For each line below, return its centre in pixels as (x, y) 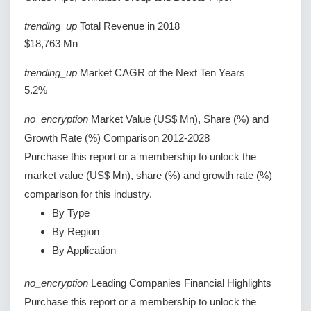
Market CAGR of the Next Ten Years (162, 73)
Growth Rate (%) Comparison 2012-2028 (117, 138)
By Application (84, 251)
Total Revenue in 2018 (130, 26)
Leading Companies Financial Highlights (181, 283)
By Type (71, 213)
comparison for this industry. (88, 194)
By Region (76, 232)
